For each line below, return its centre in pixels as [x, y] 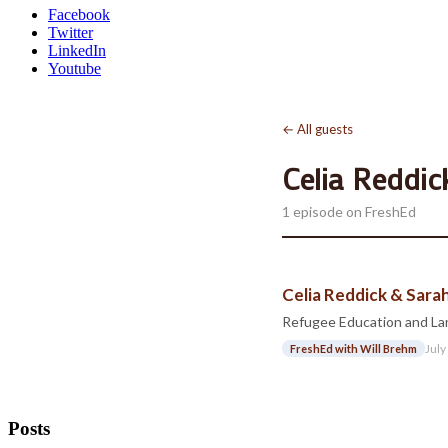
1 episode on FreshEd [349, 211]
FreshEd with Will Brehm [353, 348]
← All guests [317, 129]
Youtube [74, 68]
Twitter [70, 32]
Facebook [79, 14]
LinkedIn [77, 50]
